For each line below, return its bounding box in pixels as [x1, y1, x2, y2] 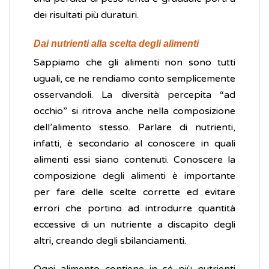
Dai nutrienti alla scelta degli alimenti [34, 38, 199, 49]
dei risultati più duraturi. [34, 9, 139, 22]
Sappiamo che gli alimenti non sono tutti [34, 56, 235, 69]
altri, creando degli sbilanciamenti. [34, 235, 186, 247]
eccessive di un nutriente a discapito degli [34, 219, 235, 231]
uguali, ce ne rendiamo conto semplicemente [34, 73, 235, 85]
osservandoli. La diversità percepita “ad [34, 89, 235, 101]
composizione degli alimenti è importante [34, 170, 235, 183]
